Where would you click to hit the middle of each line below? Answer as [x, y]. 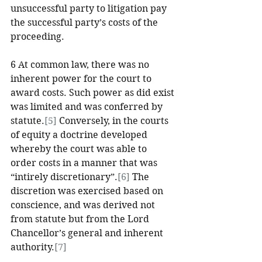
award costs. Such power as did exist [94, 93]
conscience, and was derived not [84, 205]
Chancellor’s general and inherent [88, 233]
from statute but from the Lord [81, 219]
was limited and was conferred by [88, 107]
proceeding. [39, 37]
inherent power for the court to [82, 79]
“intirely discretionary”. [64, 177]
